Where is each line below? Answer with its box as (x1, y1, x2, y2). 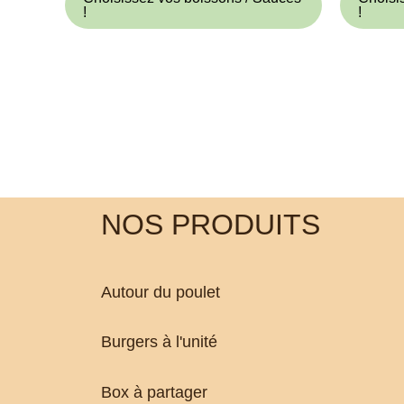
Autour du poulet (101, 282, 220, 301)
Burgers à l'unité (101, 333, 217, 352)
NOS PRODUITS (101, 208, 320, 242)
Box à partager (101, 382, 207, 401)
